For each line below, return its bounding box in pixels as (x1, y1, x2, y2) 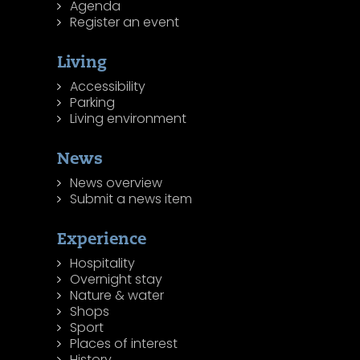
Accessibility (70, 77, 146, 96)
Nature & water (70, 286, 165, 305)
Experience (57, 227, 147, 250)
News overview (70, 174, 163, 193)
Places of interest (70, 334, 178, 354)
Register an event (70, 13, 180, 32)
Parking (70, 93, 116, 112)
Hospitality (70, 254, 136, 273)
